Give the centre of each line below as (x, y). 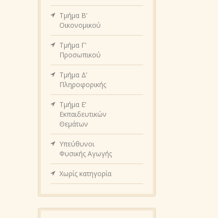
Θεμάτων (74, 124)
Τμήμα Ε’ (73, 104)
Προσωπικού (80, 54)
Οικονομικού (80, 25)
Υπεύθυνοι (77, 144)
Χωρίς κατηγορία (85, 173)
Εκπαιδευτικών (83, 114)
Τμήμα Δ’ (73, 74)
